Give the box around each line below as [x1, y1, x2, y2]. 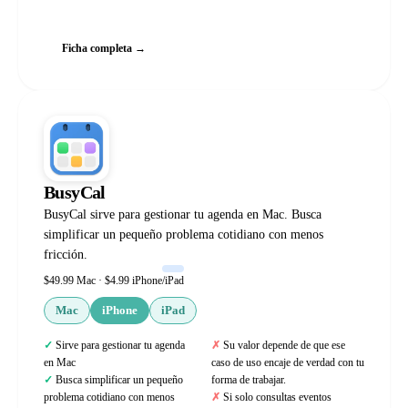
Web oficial [82, 6, 140, 19]
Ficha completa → [62, 42, 146, 55]
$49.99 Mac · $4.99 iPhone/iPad [44, 274, 184, 287]
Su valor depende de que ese [223, 339, 345, 352]
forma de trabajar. [211, 373, 286, 386]
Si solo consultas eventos [223, 391, 331, 403]
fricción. [44, 248, 87, 261]
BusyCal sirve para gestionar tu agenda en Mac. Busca [44, 208, 321, 221]
